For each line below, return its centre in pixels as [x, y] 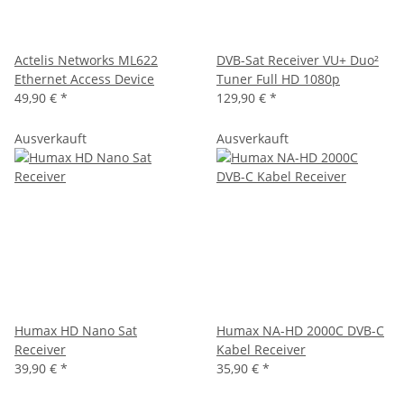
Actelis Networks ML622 [86, 60]
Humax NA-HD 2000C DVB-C [300, 330]
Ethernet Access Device [84, 78]
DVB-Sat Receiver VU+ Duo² [298, 60]
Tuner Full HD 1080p [278, 78]
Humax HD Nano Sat [76, 330]
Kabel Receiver [261, 349]
